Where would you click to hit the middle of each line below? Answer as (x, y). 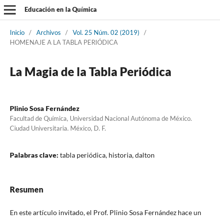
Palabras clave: (35, 155)
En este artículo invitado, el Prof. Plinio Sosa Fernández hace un (105, 212)
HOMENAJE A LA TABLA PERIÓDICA (64, 42)
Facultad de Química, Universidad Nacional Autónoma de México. (101, 118)
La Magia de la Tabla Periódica (90, 71)
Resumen (26, 189)
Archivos (48, 32)
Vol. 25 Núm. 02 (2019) (106, 32)
